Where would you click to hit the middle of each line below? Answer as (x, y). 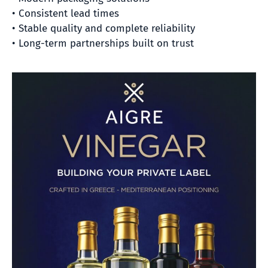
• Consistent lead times (66, 13)
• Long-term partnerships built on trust (103, 43)
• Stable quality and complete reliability (103, 28)
